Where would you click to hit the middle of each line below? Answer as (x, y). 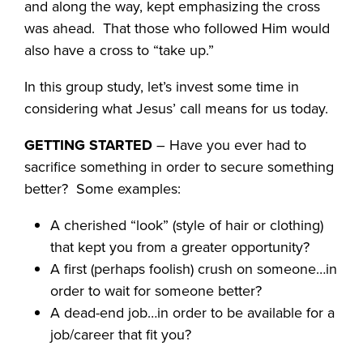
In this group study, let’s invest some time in (162, 87)
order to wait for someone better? (156, 291)
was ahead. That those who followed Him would (177, 29)
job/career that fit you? (121, 335)
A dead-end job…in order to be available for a (193, 313)
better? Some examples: (103, 189)
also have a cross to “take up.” (120, 51)
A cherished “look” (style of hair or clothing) (187, 226)
